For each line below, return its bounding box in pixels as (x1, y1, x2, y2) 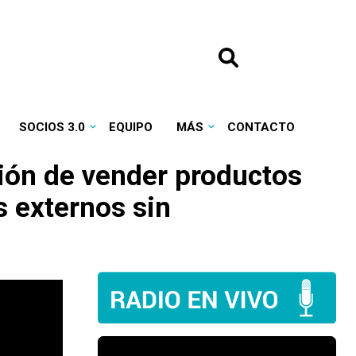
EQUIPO (108, 120, 153, 134)
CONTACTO (226, 120, 295, 134)
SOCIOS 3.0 (18, 120, 85, 134)
